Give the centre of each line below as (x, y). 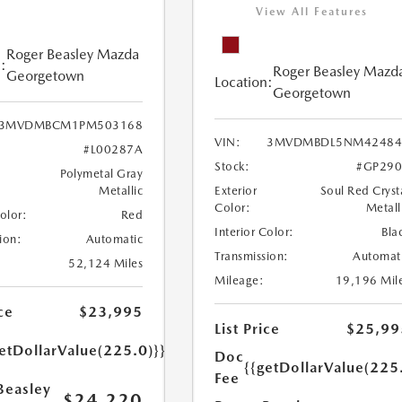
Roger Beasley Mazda (72, 54)
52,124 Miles (106, 263)
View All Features (312, 12)
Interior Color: (254, 232)
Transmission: (252, 256)
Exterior (236, 191)
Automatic (114, 239)
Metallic (121, 191)
